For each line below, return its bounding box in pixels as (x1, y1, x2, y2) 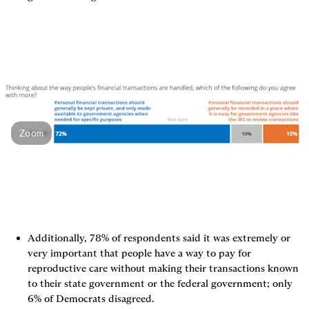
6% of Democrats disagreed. (28, 292, 154, 306)
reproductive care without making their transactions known (28, 262, 299, 275)
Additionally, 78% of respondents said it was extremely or (28, 232, 290, 245)
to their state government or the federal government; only (28, 277, 292, 290)
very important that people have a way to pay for (28, 247, 251, 260)
